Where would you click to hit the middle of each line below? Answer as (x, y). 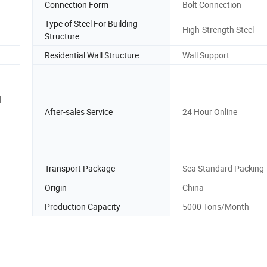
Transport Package (80, 168)
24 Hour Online (210, 111)
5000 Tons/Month (216, 206)
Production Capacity (83, 206)
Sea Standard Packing (223, 168)
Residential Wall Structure (92, 55)
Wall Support (206, 55)
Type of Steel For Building (91, 23)
